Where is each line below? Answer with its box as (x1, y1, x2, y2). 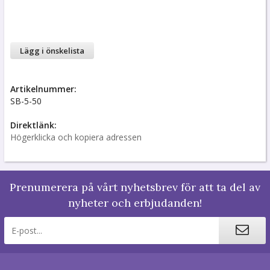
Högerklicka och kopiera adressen (10, 131, 142, 143)
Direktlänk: (10, 119, 57, 131)
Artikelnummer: (10, 83, 77, 95)
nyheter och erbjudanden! (68, 196, 202, 210)
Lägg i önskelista (20, 45, 84, 57)
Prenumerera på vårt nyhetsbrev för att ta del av (10, 180, 260, 195)
